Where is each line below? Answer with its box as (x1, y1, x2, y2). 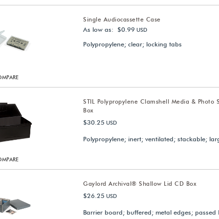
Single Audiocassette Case (83, 16, 161, 23)
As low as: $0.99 (83, 25, 135, 33)
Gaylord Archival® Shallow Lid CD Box (83, 180, 197, 187)
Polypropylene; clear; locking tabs (83, 40, 182, 48)
